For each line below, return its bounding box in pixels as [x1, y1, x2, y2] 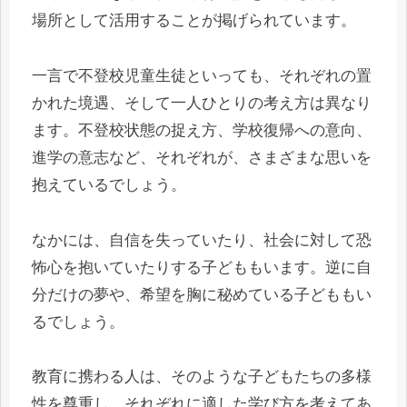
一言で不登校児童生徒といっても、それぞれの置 [32, 66, 372, 84]
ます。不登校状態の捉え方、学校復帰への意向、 [32, 121, 372, 139]
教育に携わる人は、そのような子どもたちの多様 [32, 368, 372, 386]
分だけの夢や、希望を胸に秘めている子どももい [32, 285, 372, 303]
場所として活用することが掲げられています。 [32, 12, 356, 30]
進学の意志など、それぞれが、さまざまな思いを [32, 148, 372, 166]
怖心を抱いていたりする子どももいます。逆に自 [32, 258, 372, 276]
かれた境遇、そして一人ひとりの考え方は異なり [32, 94, 372, 112]
